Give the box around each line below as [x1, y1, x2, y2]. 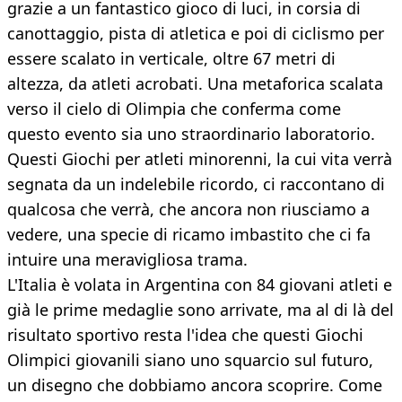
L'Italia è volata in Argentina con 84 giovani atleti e [7, 274, 392, 296]
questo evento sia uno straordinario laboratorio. [7, 123, 375, 145]
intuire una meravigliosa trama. [7, 249, 248, 271]
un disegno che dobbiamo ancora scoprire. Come [7, 374, 382, 397]
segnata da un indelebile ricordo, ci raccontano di [7, 173, 385, 196]
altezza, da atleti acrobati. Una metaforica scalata [7, 73, 383, 95]
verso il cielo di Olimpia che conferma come [7, 98, 341, 120]
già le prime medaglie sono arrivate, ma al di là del [7, 299, 394, 321]
